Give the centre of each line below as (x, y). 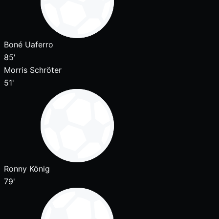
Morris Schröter (33, 70)
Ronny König (27, 169)
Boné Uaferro (29, 44)
